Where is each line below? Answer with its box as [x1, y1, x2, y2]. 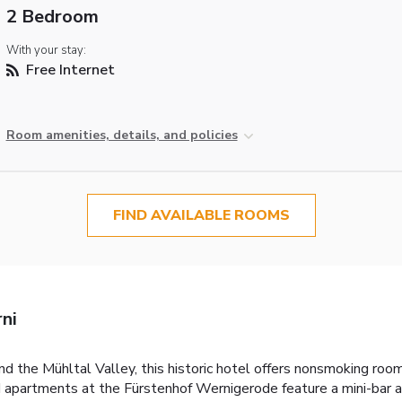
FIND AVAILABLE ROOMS [112, 205, 290, 226]
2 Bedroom [5, 4, 99, 30]
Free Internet [22, 60, 115, 81]
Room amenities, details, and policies [5, 127, 238, 144]
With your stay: [5, 42, 86, 59]
